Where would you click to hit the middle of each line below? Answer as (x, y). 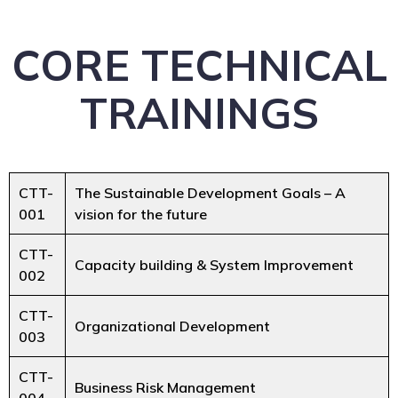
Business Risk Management (165, 387)
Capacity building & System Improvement (214, 264)
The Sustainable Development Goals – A (210, 192)
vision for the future (141, 214)
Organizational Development (172, 326)
